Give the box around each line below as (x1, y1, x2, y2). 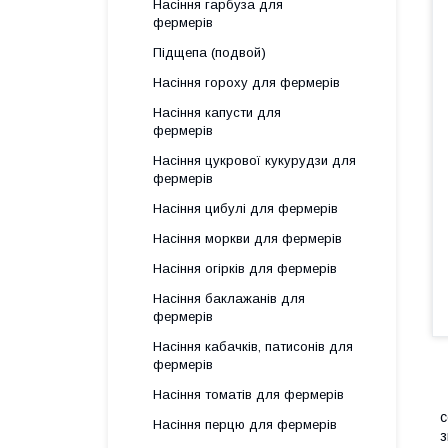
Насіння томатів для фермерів (153, 387, 344, 402)
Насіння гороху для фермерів (153, 75, 340, 90)
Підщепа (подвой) (153, 45, 266, 60)
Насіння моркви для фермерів (153, 231, 342, 246)
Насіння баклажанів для (153, 291, 305, 306)
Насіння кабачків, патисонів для (153, 339, 353, 354)
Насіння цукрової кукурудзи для (153, 153, 356, 168)
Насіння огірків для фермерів (153, 261, 337, 276)
